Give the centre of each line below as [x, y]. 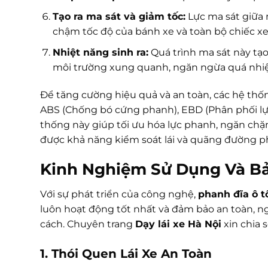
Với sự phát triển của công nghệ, [119, 194]
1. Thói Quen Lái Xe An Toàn [126, 253]
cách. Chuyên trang [88, 224]
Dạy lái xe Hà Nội [178, 224]
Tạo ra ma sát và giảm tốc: [119, 17]
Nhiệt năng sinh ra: [100, 52]
